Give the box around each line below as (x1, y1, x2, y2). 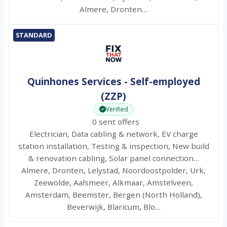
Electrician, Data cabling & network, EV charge (29, 128, 198, 139)
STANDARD (15, 30, 52, 40)
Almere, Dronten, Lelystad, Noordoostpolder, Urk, (21, 165, 206, 175)
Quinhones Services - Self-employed (27, 74, 200, 88)
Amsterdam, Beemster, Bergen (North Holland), (25, 189, 202, 200)
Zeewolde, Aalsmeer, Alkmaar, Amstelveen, (34, 177, 193, 187)
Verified (106, 104, 128, 113)
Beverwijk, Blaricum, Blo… (66, 201, 161, 212)
